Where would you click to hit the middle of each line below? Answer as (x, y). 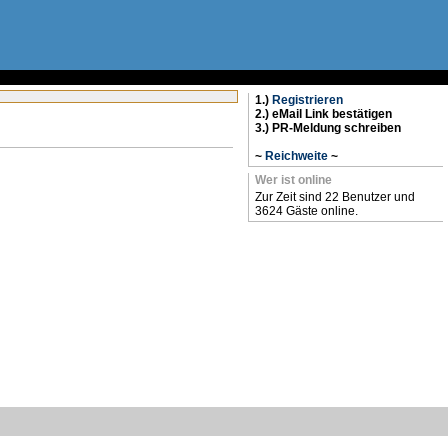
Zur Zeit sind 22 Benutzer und (335, 197)
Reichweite (296, 156)
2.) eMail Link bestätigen (323, 114)
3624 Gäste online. (306, 211)
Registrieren (307, 100)
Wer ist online (293, 180)
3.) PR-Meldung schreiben (328, 128)
